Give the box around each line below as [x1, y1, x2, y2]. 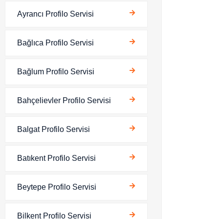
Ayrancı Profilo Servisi [17, 10, 94, 18]
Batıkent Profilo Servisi [17, 154, 96, 162]
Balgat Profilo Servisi [17, 125, 90, 133]
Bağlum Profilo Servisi [17, 67, 94, 76]
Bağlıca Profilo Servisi [17, 39, 94, 47]
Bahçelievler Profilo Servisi [17, 96, 111, 105]
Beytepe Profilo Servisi [17, 183, 96, 191]
